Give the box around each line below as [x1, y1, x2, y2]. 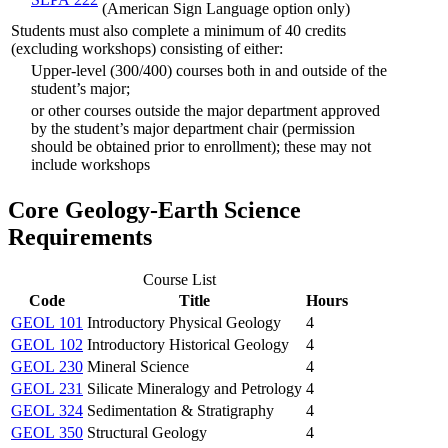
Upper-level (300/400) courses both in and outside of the [31, 62, 387, 80]
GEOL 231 [11, 379, 83, 397]
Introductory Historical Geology [87, 335, 289, 353]
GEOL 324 [11, 401, 83, 419]
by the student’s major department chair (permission [31, 120, 355, 138]
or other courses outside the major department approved [31, 102, 380, 120]
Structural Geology [87, 423, 207, 441]
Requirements [8, 224, 152, 251]
